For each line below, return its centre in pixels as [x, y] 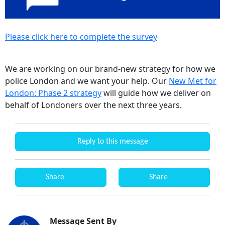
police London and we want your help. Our [87, 81]
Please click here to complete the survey [81, 37]
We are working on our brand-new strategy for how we [110, 69]
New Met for [193, 81]
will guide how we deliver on [156, 93]
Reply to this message [113, 141]
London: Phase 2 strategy [53, 93]
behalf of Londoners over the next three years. [93, 105]
